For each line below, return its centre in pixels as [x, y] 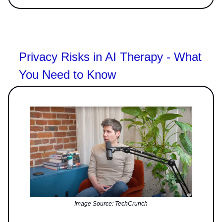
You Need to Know [67, 74]
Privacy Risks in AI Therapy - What [110, 56]
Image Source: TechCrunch [111, 204]
